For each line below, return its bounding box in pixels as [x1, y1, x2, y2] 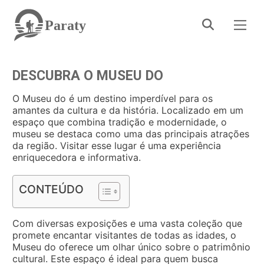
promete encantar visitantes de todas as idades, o [12, 229, 236, 241]
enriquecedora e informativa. [12, 151, 141, 163]
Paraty [45, 17, 86, 33]
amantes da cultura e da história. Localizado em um [12, 104, 243, 116]
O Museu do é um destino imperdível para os [12, 93, 213, 104]
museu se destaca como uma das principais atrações [12, 128, 249, 140]
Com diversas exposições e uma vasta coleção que [12, 217, 242, 229]
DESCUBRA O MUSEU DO [12, 68, 163, 84]
